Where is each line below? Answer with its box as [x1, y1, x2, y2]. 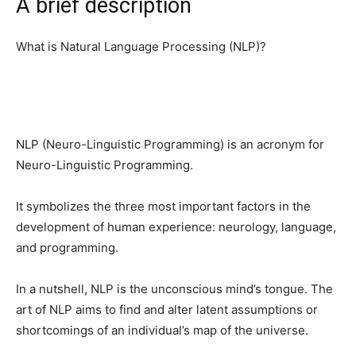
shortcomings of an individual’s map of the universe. [16, 322, 308, 338]
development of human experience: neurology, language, [16, 219, 336, 234]
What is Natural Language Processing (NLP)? [16, 38, 266, 54]
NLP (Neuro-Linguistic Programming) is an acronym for [16, 136, 324, 152]
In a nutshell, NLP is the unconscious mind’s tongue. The [16, 281, 333, 296]
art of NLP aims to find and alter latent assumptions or [16, 301, 318, 317]
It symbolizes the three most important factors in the [16, 198, 311, 214]
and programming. [16, 239, 118, 255]
